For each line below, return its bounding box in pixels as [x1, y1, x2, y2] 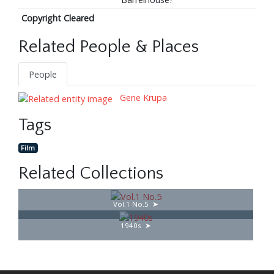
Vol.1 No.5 [113, 199, 149, 209]
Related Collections [18, 164, 163, 183]
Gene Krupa [117, 92, 167, 104]
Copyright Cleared [21, 12, 94, 24]
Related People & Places [18, 37, 199, 57]
